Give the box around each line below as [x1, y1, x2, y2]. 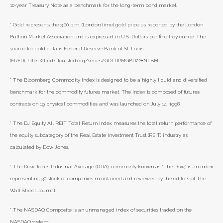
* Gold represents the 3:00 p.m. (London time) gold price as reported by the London [10, 22, 203, 27]
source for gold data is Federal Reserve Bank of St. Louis [10, 46, 143, 51]
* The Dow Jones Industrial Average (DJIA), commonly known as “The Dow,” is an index [10, 164, 213, 169]
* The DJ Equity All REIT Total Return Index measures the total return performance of [10, 120, 212, 126]
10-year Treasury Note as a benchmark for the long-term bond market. [10, 2, 177, 8]
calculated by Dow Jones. [10, 144, 69, 150]
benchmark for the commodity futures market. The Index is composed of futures [10, 89, 200, 95]
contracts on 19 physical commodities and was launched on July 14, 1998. [10, 101, 181, 107]
